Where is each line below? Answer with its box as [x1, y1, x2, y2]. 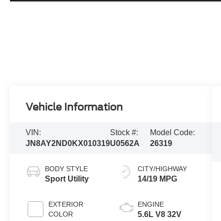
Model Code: [149, 128, 195, 137]
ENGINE [137, 200, 164, 209]
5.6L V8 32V [137, 210, 182, 219]
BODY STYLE [45, 165, 88, 173]
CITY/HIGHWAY [137, 165, 187, 173]
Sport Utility [45, 175, 89, 184]
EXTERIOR [48, 200, 84, 209]
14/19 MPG [137, 175, 177, 184]
